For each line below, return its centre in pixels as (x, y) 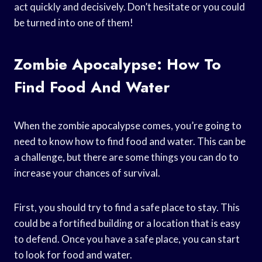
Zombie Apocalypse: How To (118, 64)
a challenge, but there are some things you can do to (126, 157)
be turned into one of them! (74, 22)
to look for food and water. (73, 254)
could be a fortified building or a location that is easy (127, 223)
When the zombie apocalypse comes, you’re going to (128, 125)
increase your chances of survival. (87, 173)
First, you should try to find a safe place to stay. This (127, 207)
